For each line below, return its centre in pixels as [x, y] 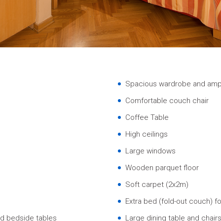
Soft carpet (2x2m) [157, 184]
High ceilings [147, 134]
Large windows [150, 151]
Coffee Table [147, 117]
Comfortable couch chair [167, 101]
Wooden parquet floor [162, 168]
